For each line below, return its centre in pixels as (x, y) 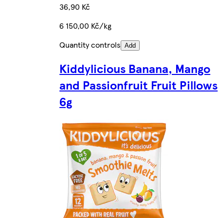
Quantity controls (90, 44)
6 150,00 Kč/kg (86, 25)
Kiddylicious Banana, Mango (135, 68)
